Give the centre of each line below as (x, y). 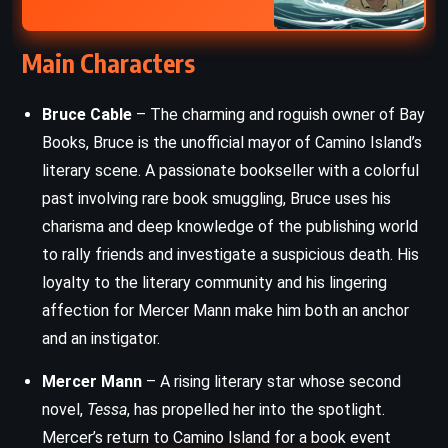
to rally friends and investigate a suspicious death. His (230, 254)
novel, (64, 409)
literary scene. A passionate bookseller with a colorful (230, 170)
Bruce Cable (87, 114)
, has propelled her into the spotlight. (256, 409)
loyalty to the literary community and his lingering (214, 282)
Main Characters (108, 62)
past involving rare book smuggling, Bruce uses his (216, 198)
